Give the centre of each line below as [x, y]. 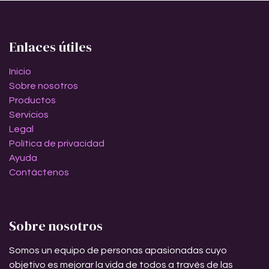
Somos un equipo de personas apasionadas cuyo [118, 250]
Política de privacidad [57, 143]
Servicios [29, 114]
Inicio [20, 71]
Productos [32, 100]
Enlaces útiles [50, 47]
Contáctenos [39, 172]
